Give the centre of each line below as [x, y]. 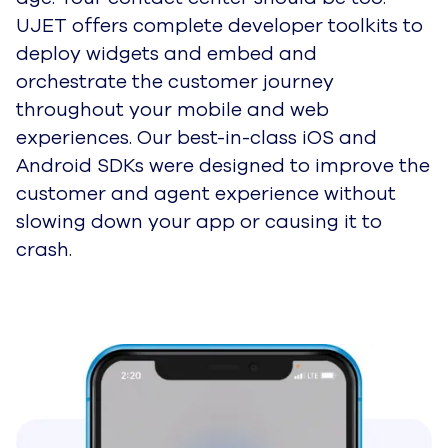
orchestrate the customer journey [175, 82]
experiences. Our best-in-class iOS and [196, 138]
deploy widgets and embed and [166, 54]
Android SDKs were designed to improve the [223, 166]
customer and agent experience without [206, 194]
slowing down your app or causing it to [199, 222]
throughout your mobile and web [172, 110]
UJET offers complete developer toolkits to [219, 26]
